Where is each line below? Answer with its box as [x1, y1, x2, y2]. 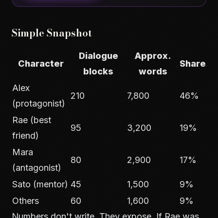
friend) [12, 130, 39, 141]
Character [18, 58, 64, 69]
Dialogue [78, 51, 118, 61]
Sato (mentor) [12, 179, 68, 189]
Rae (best [12, 115, 51, 125]
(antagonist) [12, 163, 61, 173]
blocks [83, 66, 113, 76]
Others [12, 196, 39, 206]
